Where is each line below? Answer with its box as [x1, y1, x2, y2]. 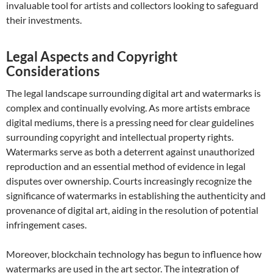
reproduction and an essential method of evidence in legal [6, 160, 246, 172]
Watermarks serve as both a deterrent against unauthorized [6, 146, 255, 157]
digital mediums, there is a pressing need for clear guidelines [6, 116, 254, 128]
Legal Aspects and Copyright [6, 48, 178, 65]
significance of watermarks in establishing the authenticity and [6, 190, 266, 201]
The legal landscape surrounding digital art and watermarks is [6, 87, 261, 99]
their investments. [6, 14, 82, 26]
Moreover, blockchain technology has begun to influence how [6, 248, 261, 260]
